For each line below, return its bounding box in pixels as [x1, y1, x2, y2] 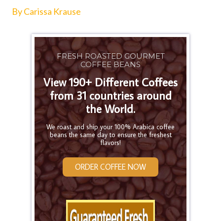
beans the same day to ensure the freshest [49, 130, 172, 140]
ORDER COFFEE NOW [75, 162, 146, 172]
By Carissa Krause [12, 6, 81, 17]
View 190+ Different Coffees [43, 74, 178, 90]
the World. [86, 101, 135, 116]
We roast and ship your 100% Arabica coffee [46, 122, 175, 132]
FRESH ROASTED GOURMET [56, 51, 165, 61]
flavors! [100, 138, 121, 147]
